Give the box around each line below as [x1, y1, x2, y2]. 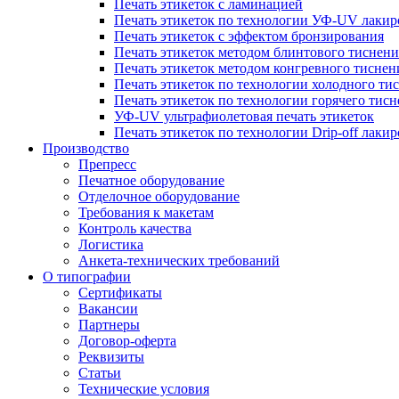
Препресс [78, 157, 136, 172]
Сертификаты [78, 285, 162, 300]
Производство [43, 141, 129, 156]
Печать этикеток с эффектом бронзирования [114, 28, 384, 44]
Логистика [78, 237, 143, 252]
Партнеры [78, 317, 140, 332]
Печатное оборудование [78, 173, 224, 188]
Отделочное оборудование [78, 189, 240, 204]
